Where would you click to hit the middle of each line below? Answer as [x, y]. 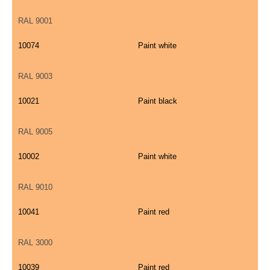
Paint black [158, 101]
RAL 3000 [35, 243]
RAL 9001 [35, 21]
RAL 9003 [35, 77]
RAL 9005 [35, 132]
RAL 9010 [35, 187]
